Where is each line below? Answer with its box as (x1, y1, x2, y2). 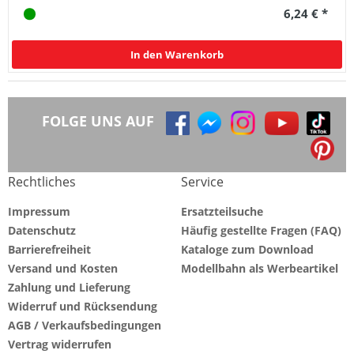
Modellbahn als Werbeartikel (181, 261, 338, 277)
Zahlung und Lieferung (8, 280, 130, 296)
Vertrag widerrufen (8, 337, 111, 352)
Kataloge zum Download (181, 242, 314, 258)
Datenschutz (8, 223, 76, 239)
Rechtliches (8, 173, 76, 191)
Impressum (8, 204, 70, 220)
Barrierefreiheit (8, 242, 91, 258)
